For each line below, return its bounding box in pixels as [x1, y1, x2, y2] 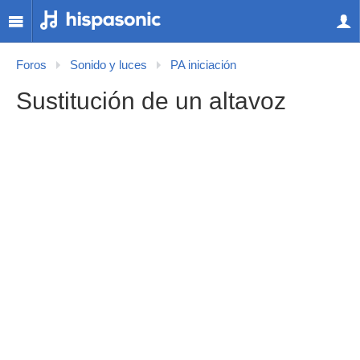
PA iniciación [170, 59, 236, 72]
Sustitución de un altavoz [16, 88, 286, 114]
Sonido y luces [70, 59, 147, 72]
